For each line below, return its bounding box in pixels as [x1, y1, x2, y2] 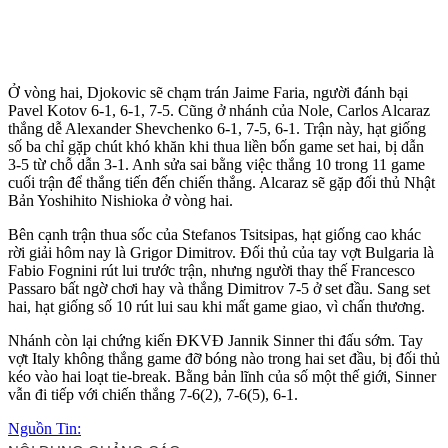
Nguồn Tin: [8, 419, 81, 437]
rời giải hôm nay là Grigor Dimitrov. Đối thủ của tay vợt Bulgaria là [8, 243, 434, 261]
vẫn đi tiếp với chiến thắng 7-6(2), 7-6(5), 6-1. [8, 385, 298, 403]
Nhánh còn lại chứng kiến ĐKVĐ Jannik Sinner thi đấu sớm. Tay [8, 331, 423, 349]
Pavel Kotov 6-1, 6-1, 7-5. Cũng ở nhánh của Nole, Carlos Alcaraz [8, 101, 430, 119]
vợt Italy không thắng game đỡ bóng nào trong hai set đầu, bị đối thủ [8, 349, 440, 367]
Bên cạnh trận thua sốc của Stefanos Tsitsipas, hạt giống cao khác [8, 225, 421, 243]
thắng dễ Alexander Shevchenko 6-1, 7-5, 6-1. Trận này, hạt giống [8, 119, 426, 137]
